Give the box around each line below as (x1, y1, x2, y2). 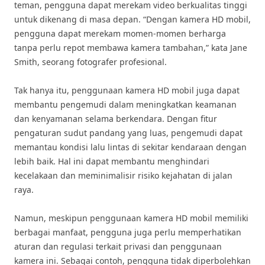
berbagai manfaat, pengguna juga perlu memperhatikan (14, 227, 241, 238)
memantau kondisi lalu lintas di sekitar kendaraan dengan (14, 141, 247, 153)
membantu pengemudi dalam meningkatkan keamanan (14, 99, 237, 110)
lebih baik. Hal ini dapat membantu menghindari (14, 156, 209, 167)
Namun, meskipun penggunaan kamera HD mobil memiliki (14, 212, 248, 224)
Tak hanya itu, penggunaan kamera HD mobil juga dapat (14, 85, 240, 96)
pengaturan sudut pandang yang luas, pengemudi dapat (14, 127, 243, 138)
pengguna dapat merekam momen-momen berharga (14, 28, 226, 39)
